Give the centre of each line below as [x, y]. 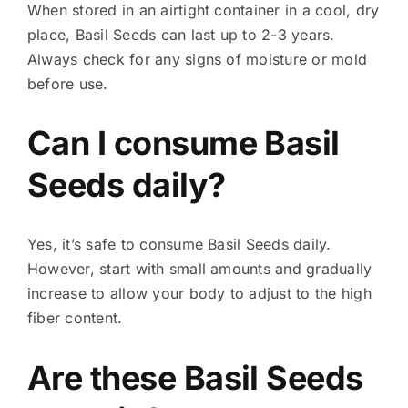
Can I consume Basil [183, 143]
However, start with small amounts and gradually [199, 269]
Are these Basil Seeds [195, 377]
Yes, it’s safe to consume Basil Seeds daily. [179, 245]
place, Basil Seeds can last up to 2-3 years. [181, 34]
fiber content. [75, 318]
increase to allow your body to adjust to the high [199, 294]
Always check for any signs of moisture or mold [197, 59]
